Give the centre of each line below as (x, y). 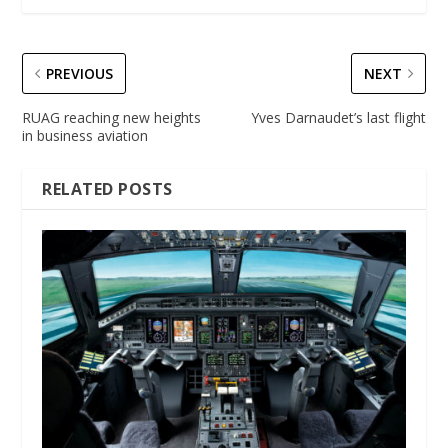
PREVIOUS (80, 73)
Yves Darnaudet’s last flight (338, 117)
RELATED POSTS (107, 188)
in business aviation (85, 135)
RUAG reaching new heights (112, 117)
